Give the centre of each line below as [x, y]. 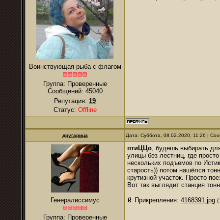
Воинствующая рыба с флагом [75, 67]
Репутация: [71, 101]
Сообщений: [66, 91]
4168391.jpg [198, 200]
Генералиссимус [75, 200]
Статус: [66, 110]
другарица [75, 135]
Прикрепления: [158, 200]
